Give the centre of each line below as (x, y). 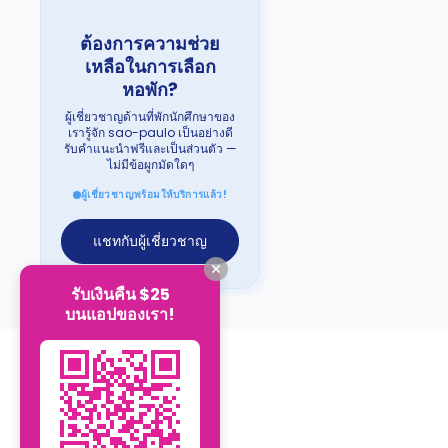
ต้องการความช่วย (150, 43)
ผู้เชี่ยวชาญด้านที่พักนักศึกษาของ (150, 116)
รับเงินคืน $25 (120, 294)
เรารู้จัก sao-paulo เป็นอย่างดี (150, 132)
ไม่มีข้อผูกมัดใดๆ (150, 164)
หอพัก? (150, 89)
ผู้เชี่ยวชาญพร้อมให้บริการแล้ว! (154, 194)
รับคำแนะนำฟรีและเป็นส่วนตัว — (150, 148)
